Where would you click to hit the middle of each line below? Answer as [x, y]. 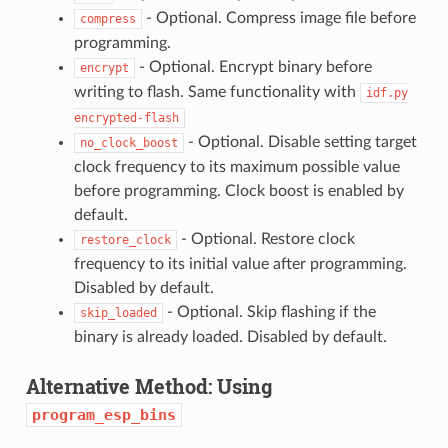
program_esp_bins [103, 415]
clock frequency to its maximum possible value [236, 167]
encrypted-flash [126, 118]
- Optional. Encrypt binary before [253, 67]
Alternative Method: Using [148, 386]
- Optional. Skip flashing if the [269, 312]
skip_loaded [118, 313]
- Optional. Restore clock [265, 239]
